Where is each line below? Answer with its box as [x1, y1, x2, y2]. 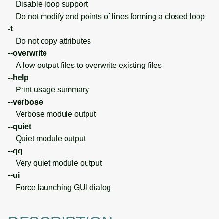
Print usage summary [8, 85, 89, 94]
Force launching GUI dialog [8, 183, 111, 192]
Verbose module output [8, 109, 96, 118]
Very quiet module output [8, 158, 102, 167]
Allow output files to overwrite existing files [8, 61, 162, 69]
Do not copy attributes [8, 36, 91, 45]
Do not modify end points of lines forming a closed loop [8, 12, 205, 21]
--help [8, 73, 29, 82]
